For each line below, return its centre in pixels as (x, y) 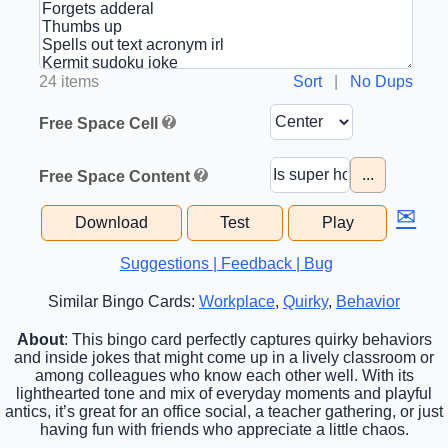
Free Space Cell (99, 124)
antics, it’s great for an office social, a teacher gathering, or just (224, 412)
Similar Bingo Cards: (123, 302)
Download (111, 223)
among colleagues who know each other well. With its (224, 376)
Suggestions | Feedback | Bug (226, 264)
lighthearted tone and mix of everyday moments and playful (224, 394)
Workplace (237, 302)
